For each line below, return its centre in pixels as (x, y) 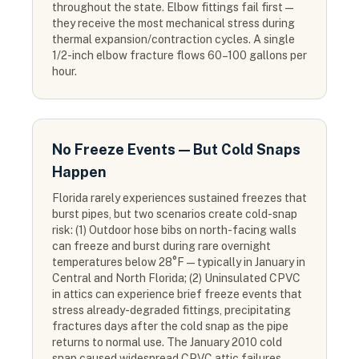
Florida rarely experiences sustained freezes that (179, 198)
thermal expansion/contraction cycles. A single (173, 39)
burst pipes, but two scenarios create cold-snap (175, 214)
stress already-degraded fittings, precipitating (171, 310)
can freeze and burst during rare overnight (161, 246)
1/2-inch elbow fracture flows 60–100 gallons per (179, 55)
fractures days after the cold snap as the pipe (170, 326)
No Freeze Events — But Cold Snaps (176, 149)
